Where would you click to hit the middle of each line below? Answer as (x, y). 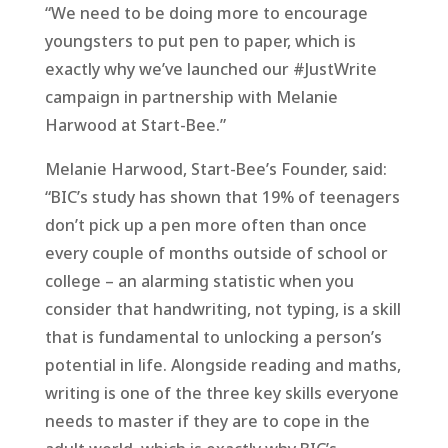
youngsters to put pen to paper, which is (200, 40)
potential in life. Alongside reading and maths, (222, 364)
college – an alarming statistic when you (199, 280)
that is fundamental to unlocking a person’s (213, 336)
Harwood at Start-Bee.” (135, 124)
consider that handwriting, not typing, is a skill (222, 308)
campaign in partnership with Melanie (191, 96)
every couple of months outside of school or (216, 252)
